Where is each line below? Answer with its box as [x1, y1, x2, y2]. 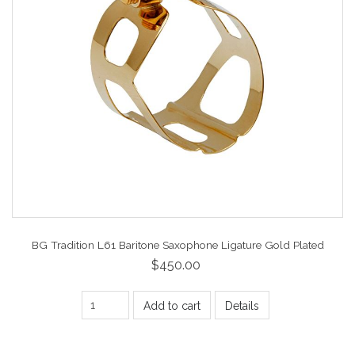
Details [225, 300, 259, 313]
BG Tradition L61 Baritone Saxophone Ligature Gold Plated [31, 238, 324, 251]
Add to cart [143, 300, 200, 313]
